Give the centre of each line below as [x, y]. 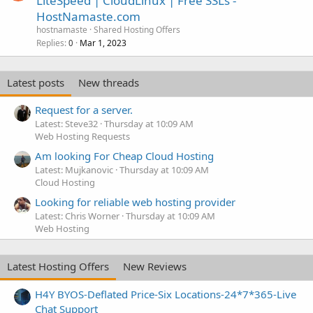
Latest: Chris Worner [77, 216]
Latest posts [36, 82]
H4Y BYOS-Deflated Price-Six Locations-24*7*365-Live [166, 294]
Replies [50, 43]
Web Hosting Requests [82, 136]
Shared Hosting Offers [137, 29]
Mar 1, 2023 [103, 43]
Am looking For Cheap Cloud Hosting [124, 156]
